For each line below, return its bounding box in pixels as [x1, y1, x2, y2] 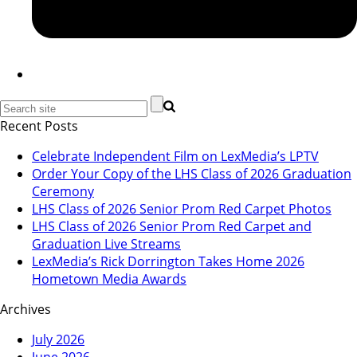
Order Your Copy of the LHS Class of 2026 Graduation [32, 165, 351, 183]
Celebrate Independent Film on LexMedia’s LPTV [32, 147, 319, 166]
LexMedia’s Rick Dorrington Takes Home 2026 [32, 253, 304, 271]
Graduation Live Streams [32, 235, 181, 253]
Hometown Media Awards [32, 270, 186, 288]
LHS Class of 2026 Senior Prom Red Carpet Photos [32, 200, 331, 218]
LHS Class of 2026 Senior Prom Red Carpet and [32, 218, 312, 236]
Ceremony [32, 182, 94, 201]
